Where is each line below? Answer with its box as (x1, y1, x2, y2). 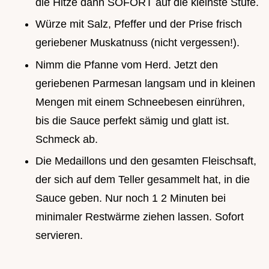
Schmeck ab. (35, 133, 98, 145)
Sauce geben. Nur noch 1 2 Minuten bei (35, 192, 226, 205)
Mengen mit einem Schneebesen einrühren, (35, 95, 245, 108)
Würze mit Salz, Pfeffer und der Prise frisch (35, 18, 242, 31)
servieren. (35, 229, 83, 242)
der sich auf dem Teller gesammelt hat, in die (35, 174, 250, 186)
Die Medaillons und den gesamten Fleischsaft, (35, 155, 256, 168)
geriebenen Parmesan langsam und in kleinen (35, 77, 255, 89)
